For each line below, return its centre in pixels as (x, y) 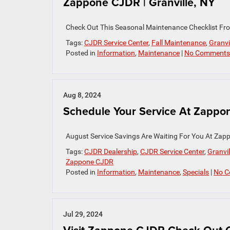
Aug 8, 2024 (82, 95)
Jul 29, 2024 (83, 214)
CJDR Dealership (111, 151)
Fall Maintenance (179, 43)
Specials (196, 172)
